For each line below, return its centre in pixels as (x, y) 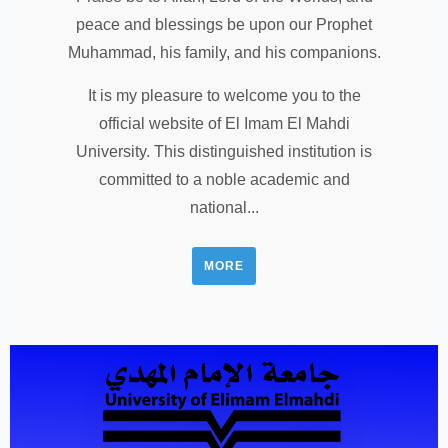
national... (224, 207)
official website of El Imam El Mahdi (224, 123)
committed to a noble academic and (224, 179)
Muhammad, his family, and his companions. (224, 52)
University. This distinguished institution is (224, 151)
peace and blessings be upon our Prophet (224, 24)
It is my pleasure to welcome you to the (224, 95)
